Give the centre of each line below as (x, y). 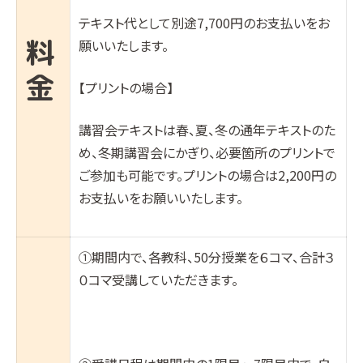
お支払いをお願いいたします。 (161, 198)
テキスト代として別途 (138, 23)
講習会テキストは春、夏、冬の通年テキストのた (207, 130)
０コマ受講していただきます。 (158, 280)
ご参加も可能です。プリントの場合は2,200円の (207, 175)
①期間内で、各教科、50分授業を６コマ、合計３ (207, 257)
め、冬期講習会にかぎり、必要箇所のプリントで (207, 152)
